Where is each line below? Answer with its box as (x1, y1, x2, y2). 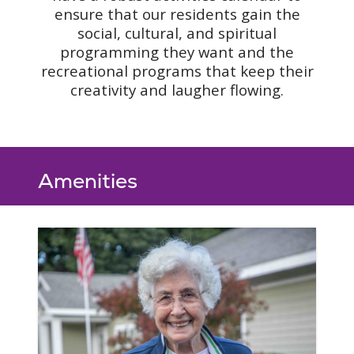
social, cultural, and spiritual (77, 22, 277, 43)
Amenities (38, 167, 137, 194)
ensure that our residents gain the (54, 3, 300, 24)
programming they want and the (60, 41, 294, 62)
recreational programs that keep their (40, 60, 314, 81)
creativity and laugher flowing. (70, 79, 284, 100)
